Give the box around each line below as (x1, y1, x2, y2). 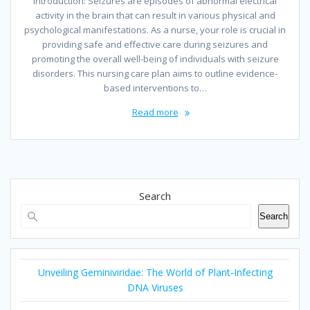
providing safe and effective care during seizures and (42, 38, 268, 51)
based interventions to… (103, 82, 207, 95)
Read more (131, 106, 179, 119)
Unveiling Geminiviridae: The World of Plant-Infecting (37, 266, 273, 280)
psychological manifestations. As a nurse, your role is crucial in (24, 24, 286, 37)
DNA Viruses (127, 281, 183, 295)
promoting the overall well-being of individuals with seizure (31, 53, 279, 66)
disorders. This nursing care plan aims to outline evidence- (33, 67, 277, 80)
